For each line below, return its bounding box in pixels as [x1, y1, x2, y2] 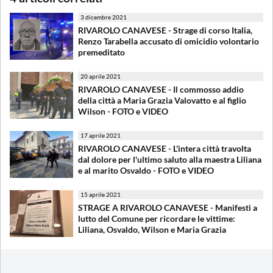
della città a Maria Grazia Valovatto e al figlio [78, 94, 246, 105]
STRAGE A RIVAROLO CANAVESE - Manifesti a [78, 202, 257, 213]
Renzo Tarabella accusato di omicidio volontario [78, 35, 259, 46]
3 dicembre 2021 [80, 13, 127, 21]
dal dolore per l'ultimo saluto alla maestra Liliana [78, 154, 261, 165]
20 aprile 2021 [80, 72, 121, 80]
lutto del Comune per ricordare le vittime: [78, 213, 235, 224]
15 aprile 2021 [80, 190, 121, 198]
